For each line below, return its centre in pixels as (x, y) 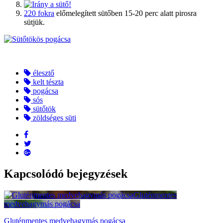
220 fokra (39, 13)
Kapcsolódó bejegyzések (66, 174)
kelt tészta (47, 82)
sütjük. (34, 22)
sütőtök (43, 109)
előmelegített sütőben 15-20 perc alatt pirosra (125, 13)
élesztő (43, 73)
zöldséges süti (54, 118)
